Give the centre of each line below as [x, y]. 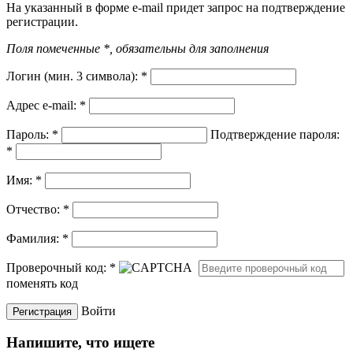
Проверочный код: [58, 267]
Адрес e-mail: [43, 105]
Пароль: [29, 134]
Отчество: [35, 209]
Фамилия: [34, 238]
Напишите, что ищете [80, 343]
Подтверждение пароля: [275, 134]
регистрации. [42, 21]
